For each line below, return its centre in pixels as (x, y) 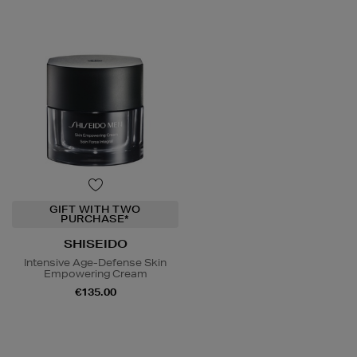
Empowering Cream (95, 273)
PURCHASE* (95, 218)
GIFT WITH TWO (95, 209)
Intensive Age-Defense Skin (95, 262)
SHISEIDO (95, 243)
